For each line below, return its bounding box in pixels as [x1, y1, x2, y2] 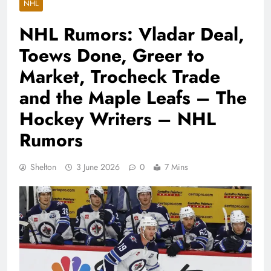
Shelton [30, 161, 56, 174]
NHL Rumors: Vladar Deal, [19, 21, 244, 48]
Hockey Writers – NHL [19, 106, 216, 132]
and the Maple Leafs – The [19, 85, 247, 111]
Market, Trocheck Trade [19, 64, 220, 90]
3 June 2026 [76, 161, 120, 174]
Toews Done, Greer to [19, 42, 204, 69]
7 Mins [165, 161, 188, 174]
